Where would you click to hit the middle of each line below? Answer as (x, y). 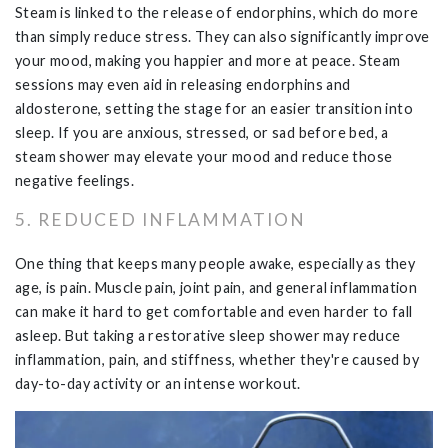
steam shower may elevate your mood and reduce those (204, 157)
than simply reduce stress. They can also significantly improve (222, 37)
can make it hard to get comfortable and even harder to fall (214, 312)
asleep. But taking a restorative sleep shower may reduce (208, 336)
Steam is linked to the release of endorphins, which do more (217, 13)
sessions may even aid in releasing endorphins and (183, 85)
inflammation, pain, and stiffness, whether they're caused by (217, 360)
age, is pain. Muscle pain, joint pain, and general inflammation (216, 288)
